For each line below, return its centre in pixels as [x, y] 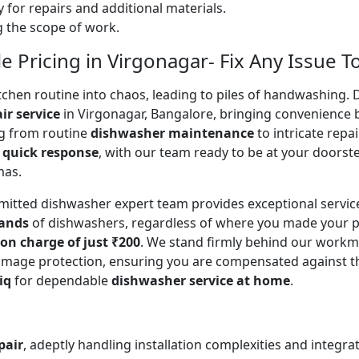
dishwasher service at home [201, 280]
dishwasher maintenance [172, 133]
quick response [50, 152]
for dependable [61, 280]
